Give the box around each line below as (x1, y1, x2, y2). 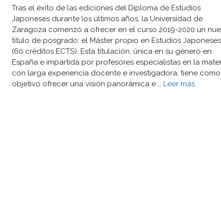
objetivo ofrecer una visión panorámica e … (12, 79, 163, 88)
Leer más (163, 79, 195, 88)
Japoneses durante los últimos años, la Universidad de (12, 14, 203, 23)
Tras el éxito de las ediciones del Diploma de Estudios (12, 3, 201, 12)
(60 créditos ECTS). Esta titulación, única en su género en (12, 46, 212, 56)
